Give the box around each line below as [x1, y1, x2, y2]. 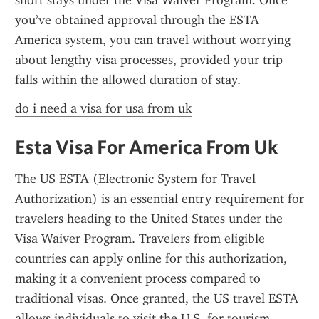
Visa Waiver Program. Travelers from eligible [15, 231, 265, 246]
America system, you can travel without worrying [15, 32, 291, 48]
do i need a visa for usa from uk [15, 100, 192, 116]
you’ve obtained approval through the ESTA [15, 12, 259, 28]
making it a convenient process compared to [15, 271, 261, 286]
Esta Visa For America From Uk [15, 135, 278, 159]
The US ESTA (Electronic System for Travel [15, 171, 256, 187]
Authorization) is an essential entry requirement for [15, 191, 304, 206]
